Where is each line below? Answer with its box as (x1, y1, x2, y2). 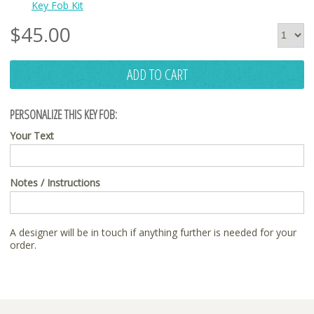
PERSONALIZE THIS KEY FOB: (10, 106, 117, 123)
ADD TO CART (126, 64, 188, 84)
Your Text (10, 128, 54, 142)
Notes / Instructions (10, 175, 100, 189)
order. (10, 238, 36, 252)
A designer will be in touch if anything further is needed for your (10, 225, 296, 239)
